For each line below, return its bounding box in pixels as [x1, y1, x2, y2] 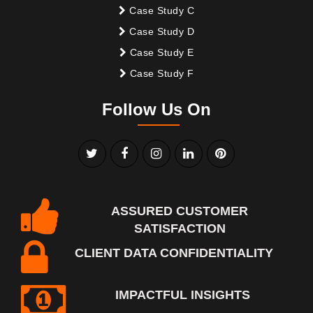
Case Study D [126, 25, 194, 37]
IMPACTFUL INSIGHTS [115, 287, 250, 302]
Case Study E [126, 46, 194, 58]
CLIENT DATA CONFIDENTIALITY [74, 245, 273, 260]
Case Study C [126, 4, 194, 16]
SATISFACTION [133, 221, 226, 235]
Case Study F [126, 67, 194, 79]
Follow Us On [102, 99, 211, 119]
